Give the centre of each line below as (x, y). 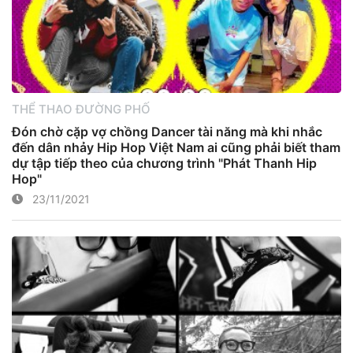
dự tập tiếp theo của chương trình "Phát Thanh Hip (164, 163)
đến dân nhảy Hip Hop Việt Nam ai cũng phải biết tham (176, 147)
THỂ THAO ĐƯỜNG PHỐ (81, 109)
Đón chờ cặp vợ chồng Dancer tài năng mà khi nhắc (167, 132)
